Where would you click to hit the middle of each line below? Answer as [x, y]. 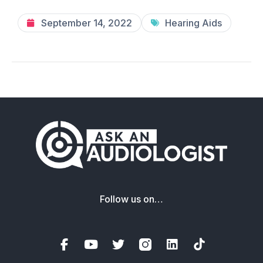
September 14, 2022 [87, 23]
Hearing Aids [193, 23]
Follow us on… [131, 199]
